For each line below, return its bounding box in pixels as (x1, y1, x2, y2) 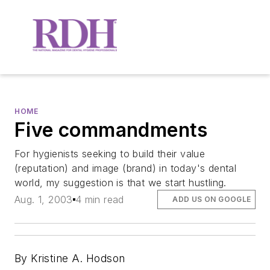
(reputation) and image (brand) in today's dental (14, 162, 237, 174)
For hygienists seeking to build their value (14, 147, 206, 160)
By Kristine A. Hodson (14, 252, 125, 265)
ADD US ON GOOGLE (172, 194, 251, 204)
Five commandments (14, 118, 208, 142)
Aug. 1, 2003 (14, 193, 73, 206)
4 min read (75, 193, 124, 206)
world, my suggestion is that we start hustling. (14, 176, 227, 189)
